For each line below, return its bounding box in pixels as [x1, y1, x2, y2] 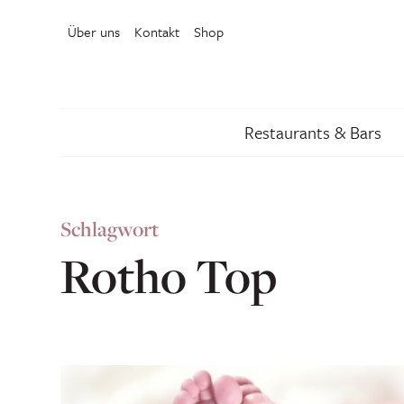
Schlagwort [60, 216, 159, 243]
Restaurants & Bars [244, 120, 381, 144]
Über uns [68, 22, 120, 41]
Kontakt [134, 22, 179, 41]
